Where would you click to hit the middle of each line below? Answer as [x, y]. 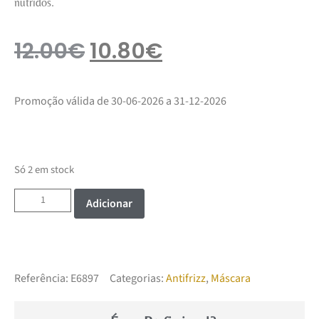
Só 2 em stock [44, 170]
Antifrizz [186, 278]
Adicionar [109, 203]
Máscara [231, 278]
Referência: [42, 278]
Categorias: [137, 278]
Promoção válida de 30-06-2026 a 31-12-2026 [120, 101]
